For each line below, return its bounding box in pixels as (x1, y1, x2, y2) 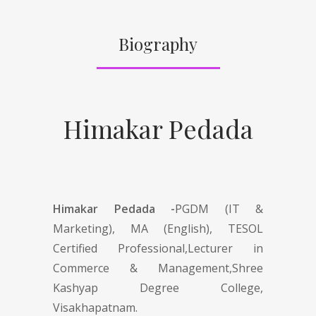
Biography (119, 32, 197, 55)
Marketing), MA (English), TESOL (53, 220, 263, 236)
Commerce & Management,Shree (53, 260, 263, 276)
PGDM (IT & (175, 200, 263, 217)
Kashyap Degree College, (53, 279, 263, 296)
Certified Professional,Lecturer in (53, 240, 263, 256)
